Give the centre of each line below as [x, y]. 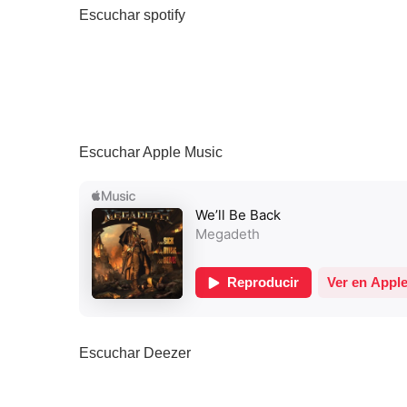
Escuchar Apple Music [151, 152]
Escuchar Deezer [135, 352]
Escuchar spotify [132, 15]
